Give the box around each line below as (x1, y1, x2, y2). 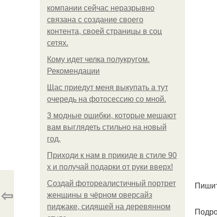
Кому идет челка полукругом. (47, 55, 150, 63)
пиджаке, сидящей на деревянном (47, 202, 170, 211)
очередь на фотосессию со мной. (47, 95, 166, 103)
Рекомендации (47, 67, 100, 75)
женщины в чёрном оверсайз (47, 191, 152, 199)
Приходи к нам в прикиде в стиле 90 (47, 151, 177, 159)
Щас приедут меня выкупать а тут (47, 83, 168, 92)
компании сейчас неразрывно (47, 4, 155, 12)
